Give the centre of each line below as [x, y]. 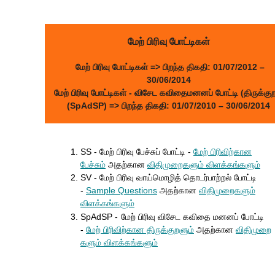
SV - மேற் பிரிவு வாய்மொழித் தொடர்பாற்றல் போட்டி [168, 177]
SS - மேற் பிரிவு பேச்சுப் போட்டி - [137, 152]
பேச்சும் [93, 165]
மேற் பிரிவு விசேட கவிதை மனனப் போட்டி [192, 217]
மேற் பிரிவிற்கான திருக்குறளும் [140, 230]
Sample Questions [122, 190]
